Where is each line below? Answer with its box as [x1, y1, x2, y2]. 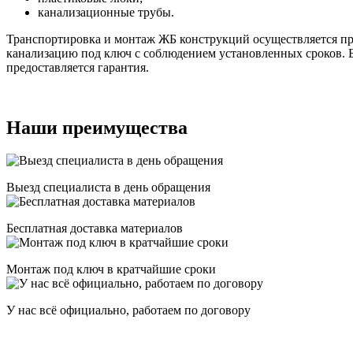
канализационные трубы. [38, 5, 174, 19]
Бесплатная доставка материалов [6, 221, 183, 236]
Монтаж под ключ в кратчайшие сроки [6, 262, 216, 277]
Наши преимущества [6, 117, 188, 138]
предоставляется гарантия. [6, 60, 149, 74]
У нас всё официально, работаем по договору [6, 303, 251, 318]
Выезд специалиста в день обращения [6, 180, 210, 195]
